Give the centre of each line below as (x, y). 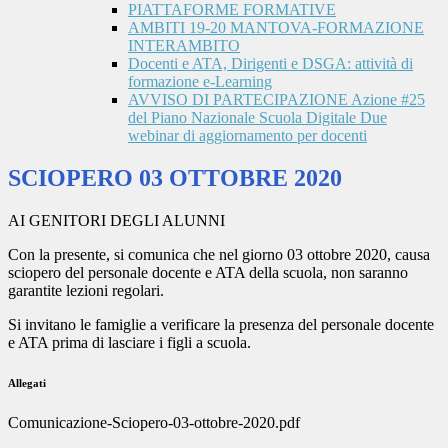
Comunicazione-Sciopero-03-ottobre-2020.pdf (154, 423)
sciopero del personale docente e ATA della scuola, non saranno (208, 273)
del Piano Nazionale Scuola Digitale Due (257, 118)
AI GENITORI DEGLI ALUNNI (116, 221)
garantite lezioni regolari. (86, 291)
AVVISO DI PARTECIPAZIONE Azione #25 (276, 100)
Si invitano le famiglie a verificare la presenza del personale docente (221, 325)
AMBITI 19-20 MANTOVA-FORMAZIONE (276, 28)
